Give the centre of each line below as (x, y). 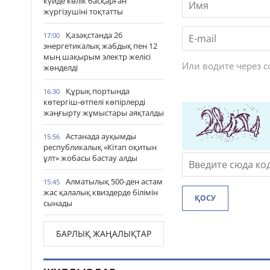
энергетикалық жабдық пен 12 (100, 46)
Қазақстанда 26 (94, 35)
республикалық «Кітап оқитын (100, 147)
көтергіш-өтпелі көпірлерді (94, 102)
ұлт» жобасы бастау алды (90, 158)
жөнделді (61, 67)
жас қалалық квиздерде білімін (101, 192)
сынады (58, 203)
